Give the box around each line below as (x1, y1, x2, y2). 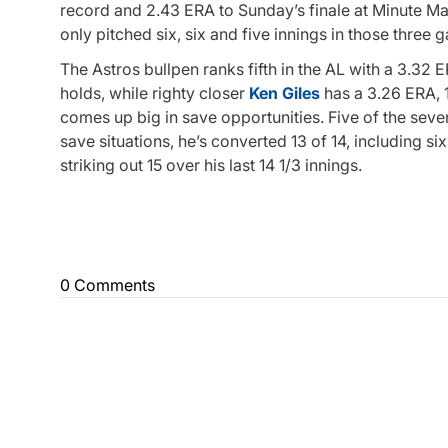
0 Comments (60, 274, 155, 295)
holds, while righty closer (60, 82, 249, 103)
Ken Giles (249, 82, 320, 103)
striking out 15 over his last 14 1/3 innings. (60, 154, 362, 175)
